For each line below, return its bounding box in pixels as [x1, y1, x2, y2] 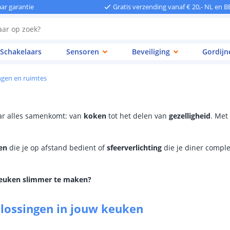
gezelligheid [169, 111, 210, 121]
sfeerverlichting [107, 143, 162, 152]
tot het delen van [106, 111, 169, 121]
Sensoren [66, 47, 100, 56]
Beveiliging [131, 47, 170, 56]
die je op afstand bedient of [7, 143, 107, 152]
